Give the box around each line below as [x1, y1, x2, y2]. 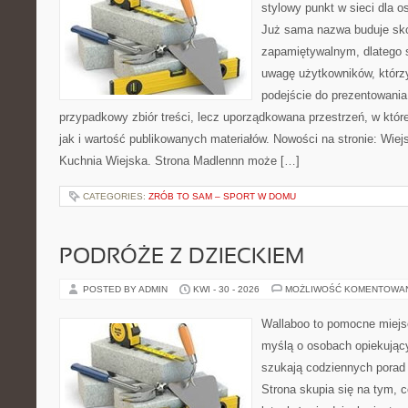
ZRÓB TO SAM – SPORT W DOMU [148, 191, 296, 201]
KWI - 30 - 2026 [193, 284, 260, 294]
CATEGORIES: [83, 191, 148, 201]
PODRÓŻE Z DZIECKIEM [59, 248, 304, 268]
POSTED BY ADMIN [83, 284, 170, 294]
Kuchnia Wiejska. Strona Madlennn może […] [59, 154, 300, 168]
